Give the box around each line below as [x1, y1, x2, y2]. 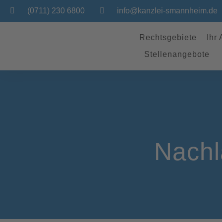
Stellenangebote [144, 50, 210, 58]
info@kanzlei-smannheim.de [117, 6, 218, 15]
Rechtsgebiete [139, 33, 197, 42]
